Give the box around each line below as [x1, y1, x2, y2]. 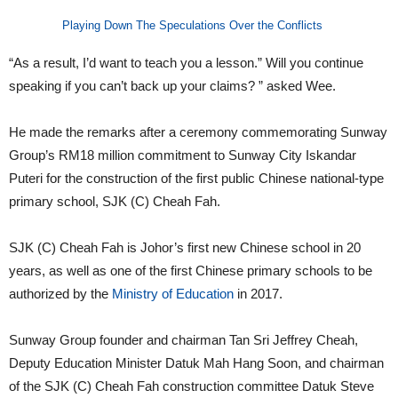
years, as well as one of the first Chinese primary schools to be [9, 263, 372, 279]
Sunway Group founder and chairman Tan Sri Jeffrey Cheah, [9, 332, 358, 348]
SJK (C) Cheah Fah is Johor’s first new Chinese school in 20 [9, 240, 361, 256]
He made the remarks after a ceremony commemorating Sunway [9, 124, 387, 140]
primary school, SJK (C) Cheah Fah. [9, 194, 220, 210]
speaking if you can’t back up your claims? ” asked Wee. [9, 78, 336, 94]
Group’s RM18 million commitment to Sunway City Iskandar [9, 147, 356, 163]
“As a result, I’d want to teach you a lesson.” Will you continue [9, 55, 363, 71]
